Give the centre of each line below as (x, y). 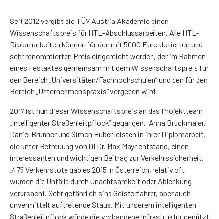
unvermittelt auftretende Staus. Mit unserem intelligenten (103, 204)
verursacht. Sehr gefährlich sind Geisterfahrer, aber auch (100, 193)
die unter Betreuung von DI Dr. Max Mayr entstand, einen (99, 146)
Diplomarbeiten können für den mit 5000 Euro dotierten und (106, 44)
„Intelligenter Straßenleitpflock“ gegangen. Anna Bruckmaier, (108, 122)
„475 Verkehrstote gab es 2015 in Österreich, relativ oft (97, 169)
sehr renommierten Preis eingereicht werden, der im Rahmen (108, 56)
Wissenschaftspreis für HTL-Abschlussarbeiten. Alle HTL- (104, 32)
